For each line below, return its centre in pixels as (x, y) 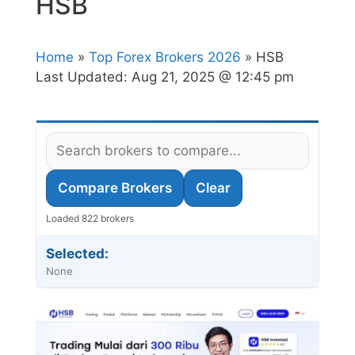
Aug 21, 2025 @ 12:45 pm (213, 77)
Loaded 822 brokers (90, 219)
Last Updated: (84, 77)
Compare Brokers (115, 188)
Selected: (77, 254)
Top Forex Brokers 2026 (165, 57)
